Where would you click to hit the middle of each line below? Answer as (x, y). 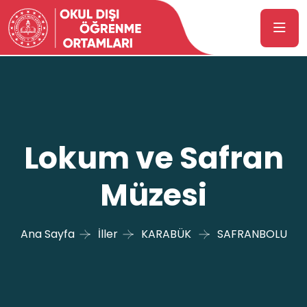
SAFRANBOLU (252, 234)
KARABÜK (166, 234)
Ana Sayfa (47, 234)
